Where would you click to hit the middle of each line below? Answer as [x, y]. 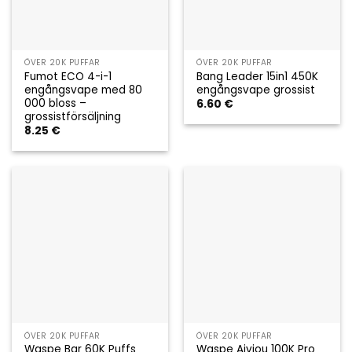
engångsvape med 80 [84, 90]
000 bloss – [56, 103]
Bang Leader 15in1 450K [258, 76]
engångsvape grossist [256, 90]
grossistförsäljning [73, 116]
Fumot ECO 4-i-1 [68, 76]
